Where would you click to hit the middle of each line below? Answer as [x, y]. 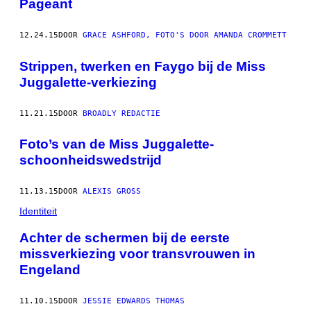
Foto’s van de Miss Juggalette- [117, 144]
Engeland [50, 269]
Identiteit [38, 211]
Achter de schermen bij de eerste [125, 237]
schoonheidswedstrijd [91, 160]
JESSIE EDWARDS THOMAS [134, 301]
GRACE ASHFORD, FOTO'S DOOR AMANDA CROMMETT [185, 35]
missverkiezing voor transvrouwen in [137, 253]
